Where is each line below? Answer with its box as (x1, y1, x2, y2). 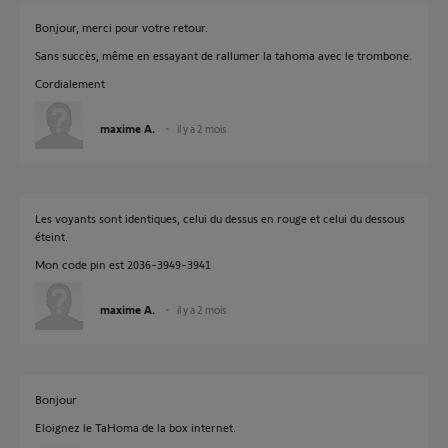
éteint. (35, 229, 68, 243)
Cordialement (35, 76, 105, 90)
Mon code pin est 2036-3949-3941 (35, 257, 211, 271)
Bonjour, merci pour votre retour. (35, 20, 208, 34)
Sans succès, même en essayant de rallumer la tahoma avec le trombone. (35, 48, 412, 62)
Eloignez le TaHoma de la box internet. (35, 420, 236, 434)
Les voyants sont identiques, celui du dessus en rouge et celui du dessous (35, 211, 405, 225)
